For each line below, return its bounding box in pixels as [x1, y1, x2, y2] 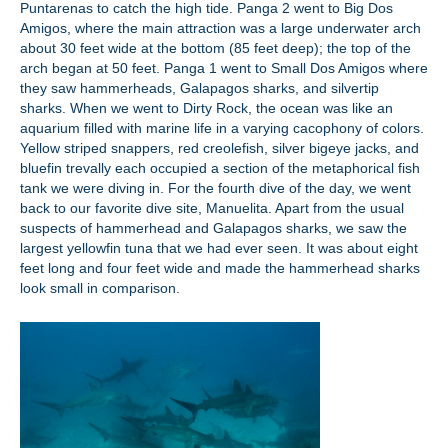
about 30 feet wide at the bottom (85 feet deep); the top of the [20, 40, 411, 56]
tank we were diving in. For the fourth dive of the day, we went [20, 180, 411, 196]
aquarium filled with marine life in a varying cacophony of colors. [20, 120, 424, 136]
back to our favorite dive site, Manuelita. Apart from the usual [20, 200, 404, 216]
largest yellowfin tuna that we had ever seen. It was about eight [20, 240, 418, 256]
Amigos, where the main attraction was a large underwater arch [20, 20, 421, 36]
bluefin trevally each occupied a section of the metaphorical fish [20, 160, 420, 176]
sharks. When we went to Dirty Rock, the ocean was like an [20, 100, 393, 116]
